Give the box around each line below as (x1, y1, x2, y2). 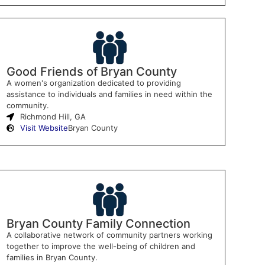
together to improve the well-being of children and (7, 241, 196, 251)
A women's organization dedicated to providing (7, 77, 182, 88)
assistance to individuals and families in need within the (7, 89, 213, 99)
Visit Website (20, 122, 69, 132)
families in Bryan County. (7, 252, 98, 262)
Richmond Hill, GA (20, 111, 86, 121)
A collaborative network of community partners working (7, 230, 213, 240)
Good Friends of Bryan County (7, 64, 177, 79)
